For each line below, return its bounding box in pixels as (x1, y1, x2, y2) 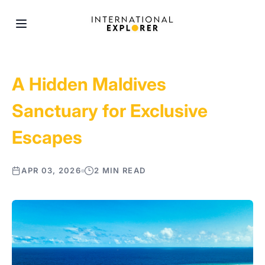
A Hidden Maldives (12, 73, 166, 95)
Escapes (12, 127, 82, 148)
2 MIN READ (94, 166, 146, 175)
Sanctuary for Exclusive (12, 100, 208, 121)
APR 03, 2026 (21, 166, 81, 175)
